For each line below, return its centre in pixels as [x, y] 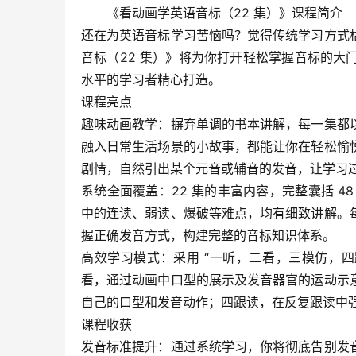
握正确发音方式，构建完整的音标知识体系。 [208, 235]
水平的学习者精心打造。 [151, 79]
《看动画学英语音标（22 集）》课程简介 [224, 12]
